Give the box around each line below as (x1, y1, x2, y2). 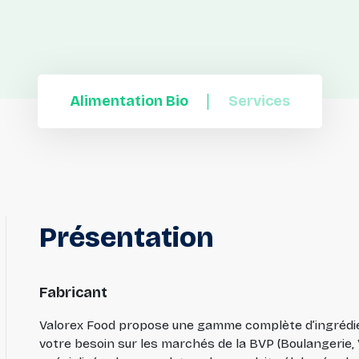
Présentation (38, 220, 214, 255)
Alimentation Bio (69, 92, 188, 111)
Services (228, 92, 290, 111)
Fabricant (38, 284, 107, 302)
